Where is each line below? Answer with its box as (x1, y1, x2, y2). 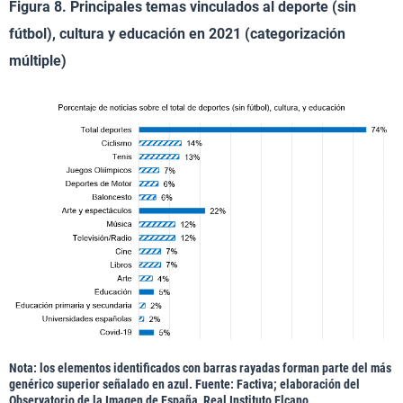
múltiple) (9, 51, 67, 69)
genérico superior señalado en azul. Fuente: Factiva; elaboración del (9, 377, 360, 392)
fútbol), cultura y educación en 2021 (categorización (9, 24, 345, 42)
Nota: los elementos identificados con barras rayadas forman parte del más (9, 361, 391, 376)
